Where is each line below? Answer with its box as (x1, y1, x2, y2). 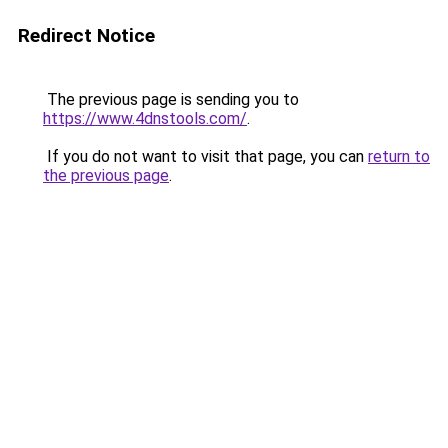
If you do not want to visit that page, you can (43, 147, 368, 166)
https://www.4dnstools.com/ (43, 109, 247, 128)
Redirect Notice (18, 24, 155, 47)
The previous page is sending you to (43, 90, 299, 109)
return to (368, 147, 430, 166)
